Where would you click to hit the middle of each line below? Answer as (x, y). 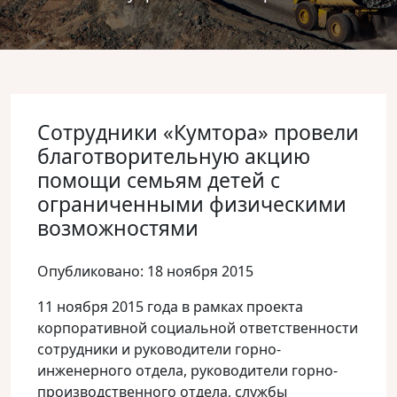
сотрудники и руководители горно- (159, 349)
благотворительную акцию (174, 156)
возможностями (118, 228)
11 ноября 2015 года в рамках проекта (170, 307)
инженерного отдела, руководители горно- (187, 370)
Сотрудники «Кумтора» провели (198, 132)
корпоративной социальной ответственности (198, 328)
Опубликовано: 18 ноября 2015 (145, 271)
